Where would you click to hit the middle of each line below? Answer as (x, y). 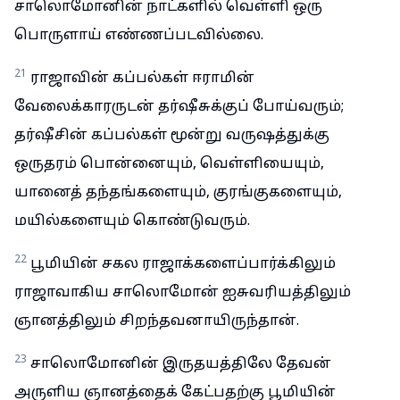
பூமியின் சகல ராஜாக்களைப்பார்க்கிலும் (183, 264)
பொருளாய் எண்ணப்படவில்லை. (139, 36)
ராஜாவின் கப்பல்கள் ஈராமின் (142, 79)
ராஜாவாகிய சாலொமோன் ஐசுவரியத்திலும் (183, 293)
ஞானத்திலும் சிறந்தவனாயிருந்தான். (157, 321)
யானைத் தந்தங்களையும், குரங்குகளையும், (178, 193)
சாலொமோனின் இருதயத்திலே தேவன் (181, 364)
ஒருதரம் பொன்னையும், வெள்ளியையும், (169, 164)
